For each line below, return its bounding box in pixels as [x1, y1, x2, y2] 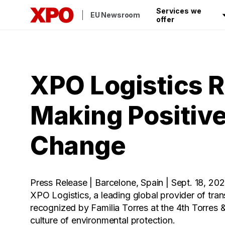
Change [30, 131, 126, 161]
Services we [156, 7, 202, 15]
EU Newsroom [90, 11, 141, 19]
